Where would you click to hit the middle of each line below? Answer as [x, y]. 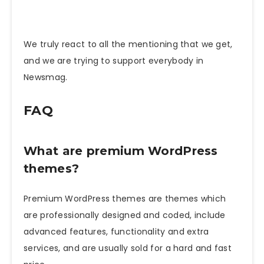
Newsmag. [46, 77]
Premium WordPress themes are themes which [125, 199]
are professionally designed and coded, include [125, 215]
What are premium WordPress [121, 151]
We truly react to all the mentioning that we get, [128, 44]
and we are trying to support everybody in [114, 61]
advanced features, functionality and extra [116, 232]
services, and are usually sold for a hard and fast [128, 248]
